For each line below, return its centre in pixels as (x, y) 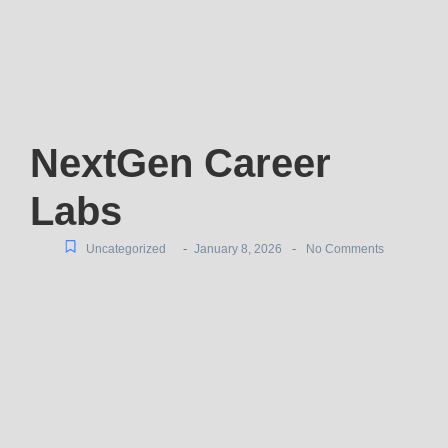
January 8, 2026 (238, 249)
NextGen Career (180, 163)
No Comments (343, 249)
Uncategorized (126, 249)
